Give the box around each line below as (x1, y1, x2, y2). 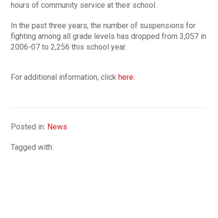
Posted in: (11, 122, 48, 131)
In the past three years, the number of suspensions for (11, 20, 196, 30)
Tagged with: (11, 142, 54, 152)
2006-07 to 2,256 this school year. (11, 42, 127, 52)
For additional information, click (11, 72, 119, 82)
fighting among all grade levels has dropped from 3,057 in (11, 31, 207, 41)
